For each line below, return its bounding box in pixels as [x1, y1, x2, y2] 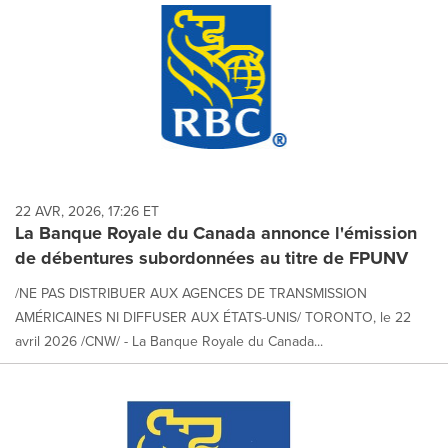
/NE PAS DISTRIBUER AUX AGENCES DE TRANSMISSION [15, 283, 367, 303]
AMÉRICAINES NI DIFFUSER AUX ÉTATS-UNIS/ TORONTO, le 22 [15, 307, 411, 327]
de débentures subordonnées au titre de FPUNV [15, 245, 408, 271]
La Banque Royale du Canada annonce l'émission [15, 220, 417, 246]
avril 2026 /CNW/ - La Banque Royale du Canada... [15, 331, 323, 351]
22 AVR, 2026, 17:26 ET [15, 201, 159, 221]
